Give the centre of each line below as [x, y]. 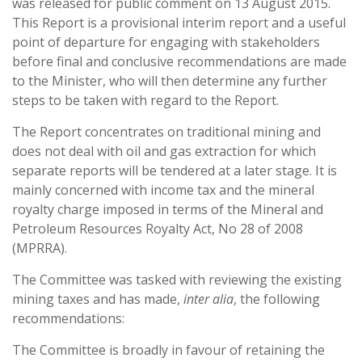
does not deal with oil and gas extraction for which [164, 151]
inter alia [208, 299]
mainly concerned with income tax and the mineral [163, 190]
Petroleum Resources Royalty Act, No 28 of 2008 [158, 229]
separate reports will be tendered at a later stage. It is [175, 170]
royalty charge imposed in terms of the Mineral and [168, 209]
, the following [277, 299]
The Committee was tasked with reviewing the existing [177, 280]
